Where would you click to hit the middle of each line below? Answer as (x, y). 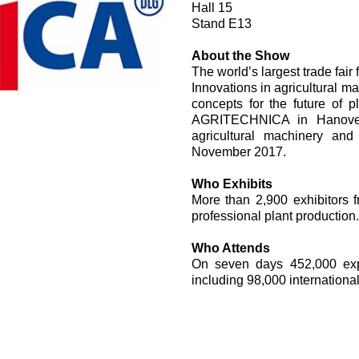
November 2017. (238, 151)
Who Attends (230, 248)
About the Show (240, 55)
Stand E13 (221, 23)
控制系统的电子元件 (102, 75)
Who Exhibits (232, 184)
